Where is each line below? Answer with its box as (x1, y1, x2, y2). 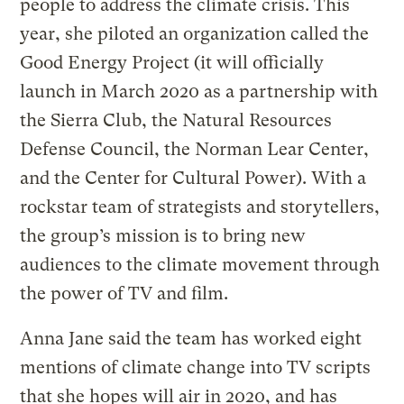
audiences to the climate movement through (20, 253, 381, 275)
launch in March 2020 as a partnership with (20, 80, 379, 102)
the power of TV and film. (20, 282, 229, 304)
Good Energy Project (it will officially (20, 51, 325, 73)
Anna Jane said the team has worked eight (20, 327, 363, 349)
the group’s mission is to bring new (20, 225, 307, 246)
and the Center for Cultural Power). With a (20, 167, 367, 188)
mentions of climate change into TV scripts (20, 356, 372, 378)
